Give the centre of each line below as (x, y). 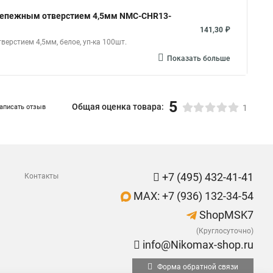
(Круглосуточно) (225, 231)
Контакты (41, 176)
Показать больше (198, 58)
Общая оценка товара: (118, 107)
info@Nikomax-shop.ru (197, 245)
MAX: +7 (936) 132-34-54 (192, 196)
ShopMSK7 (225, 215)
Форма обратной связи (197, 267)
